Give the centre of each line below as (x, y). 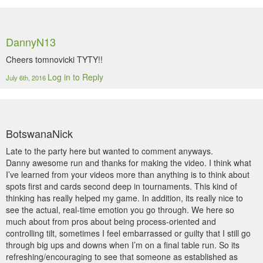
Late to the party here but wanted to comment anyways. (109, 151)
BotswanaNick (39, 133)
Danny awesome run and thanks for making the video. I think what (129, 163)
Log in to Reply (75, 77)
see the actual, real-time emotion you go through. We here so (120, 210)
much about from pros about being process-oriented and (111, 221)
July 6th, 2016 (27, 77)
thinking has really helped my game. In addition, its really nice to (124, 198)
